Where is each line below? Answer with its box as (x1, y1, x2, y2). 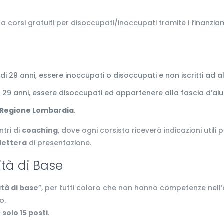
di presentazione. (27, 138, 92, 148)
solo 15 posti (2, 208, 48, 218)
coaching (22, 125, 58, 135)
